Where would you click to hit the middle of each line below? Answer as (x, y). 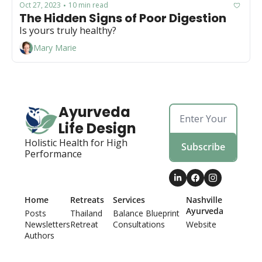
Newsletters (47, 224)
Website (201, 224)
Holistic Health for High (76, 142)
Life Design (97, 128)
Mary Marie (55, 48)
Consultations (139, 224)
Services (129, 199)
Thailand (86, 213)
